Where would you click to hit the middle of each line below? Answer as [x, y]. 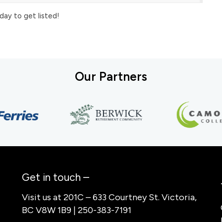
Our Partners [111, 77]
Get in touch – [55, 177]
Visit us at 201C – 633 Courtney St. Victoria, [109, 197]
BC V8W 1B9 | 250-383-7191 [76, 210]
